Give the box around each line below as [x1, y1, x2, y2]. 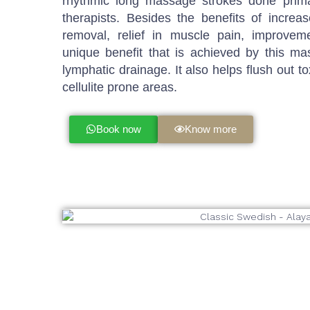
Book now [96, 122, 141, 135]
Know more [185, 122, 237, 135]
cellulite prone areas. [62, 80, 177, 94]
